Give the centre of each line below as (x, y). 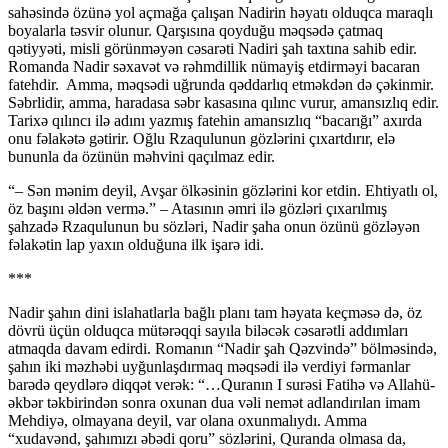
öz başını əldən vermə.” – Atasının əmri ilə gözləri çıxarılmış (197, 209)
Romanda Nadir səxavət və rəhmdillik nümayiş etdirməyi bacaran (214, 67)
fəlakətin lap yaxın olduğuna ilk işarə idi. (136, 245)
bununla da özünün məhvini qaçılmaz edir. (141, 157)
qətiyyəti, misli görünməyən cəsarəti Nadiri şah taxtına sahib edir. (212, 49)
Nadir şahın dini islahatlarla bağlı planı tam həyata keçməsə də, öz (215, 313)
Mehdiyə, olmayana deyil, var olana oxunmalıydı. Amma (187, 421)
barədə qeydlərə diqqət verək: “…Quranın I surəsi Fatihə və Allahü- (221, 385)
